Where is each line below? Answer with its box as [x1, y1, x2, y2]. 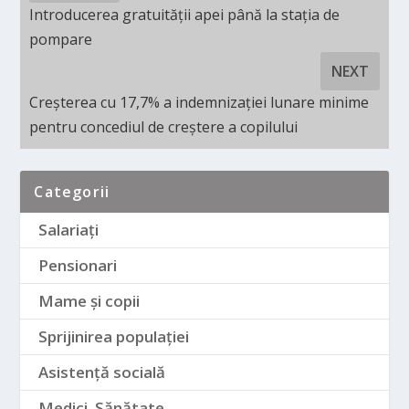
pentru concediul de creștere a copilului [29, 116, 299, 137]
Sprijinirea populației [38, 325, 190, 347]
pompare [29, 28, 93, 49]
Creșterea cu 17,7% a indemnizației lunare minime [29, 91, 370, 112]
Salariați [38, 218, 100, 240]
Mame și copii [38, 289, 141, 311]
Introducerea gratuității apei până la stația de [29, 4, 341, 25]
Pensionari [38, 254, 118, 276]
